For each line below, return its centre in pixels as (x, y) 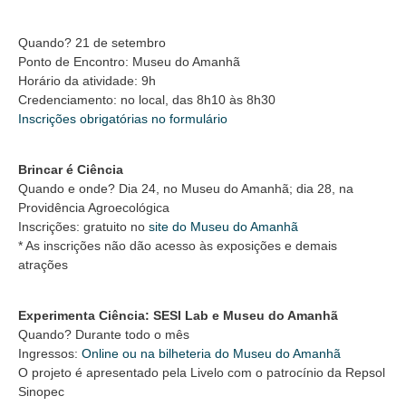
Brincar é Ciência (71, 169)
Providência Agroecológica (94, 207)
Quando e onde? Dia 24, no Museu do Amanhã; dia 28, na (186, 188)
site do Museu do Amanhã (223, 226)
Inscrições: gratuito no (83, 226)
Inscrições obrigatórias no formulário (123, 118)
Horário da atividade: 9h (87, 80)
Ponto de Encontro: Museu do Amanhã (129, 61)
